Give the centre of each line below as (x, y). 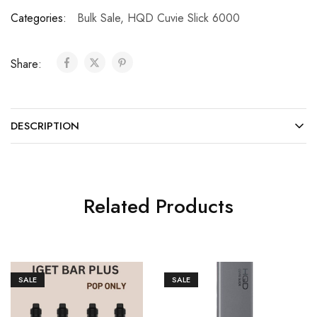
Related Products (158, 206)
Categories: (39, 18)
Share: (28, 64)
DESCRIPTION (45, 126)
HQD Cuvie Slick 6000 (184, 18)
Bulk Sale (99, 18)
